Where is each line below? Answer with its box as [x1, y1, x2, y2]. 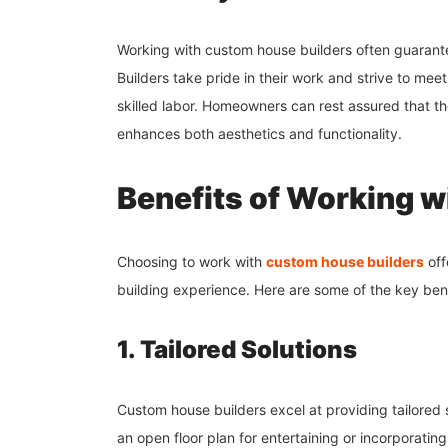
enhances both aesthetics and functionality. [117, 124, 402, 142]
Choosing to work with [117, 252, 266, 270]
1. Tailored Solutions [117, 334, 357, 364]
